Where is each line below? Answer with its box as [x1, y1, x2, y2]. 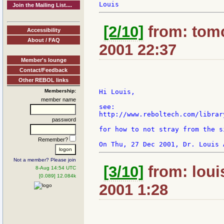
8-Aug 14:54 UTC [35, 164, 76, 170]
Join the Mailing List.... [12, 2, 72, 8]
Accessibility [26, 26, 60, 33]
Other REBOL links [18, 76, 68, 83]
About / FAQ [27, 36, 60, 43]
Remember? [38, 136, 69, 142]
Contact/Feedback [19, 66, 67, 73]
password [52, 116, 76, 122]
